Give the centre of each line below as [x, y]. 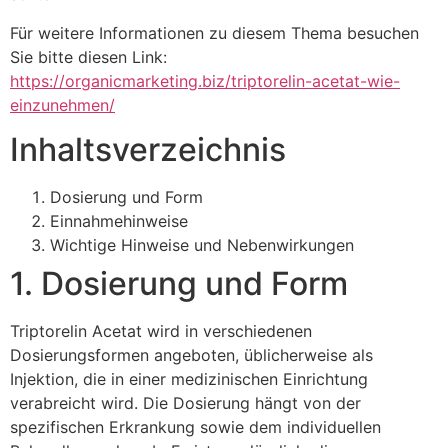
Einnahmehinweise [119, 221]
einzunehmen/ [62, 104]
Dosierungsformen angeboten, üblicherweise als [191, 355]
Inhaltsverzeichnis [148, 150]
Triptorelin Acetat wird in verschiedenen [161, 331]
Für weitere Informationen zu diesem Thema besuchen [214, 32]
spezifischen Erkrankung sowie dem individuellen [195, 427]
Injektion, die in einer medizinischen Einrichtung [189, 379]
